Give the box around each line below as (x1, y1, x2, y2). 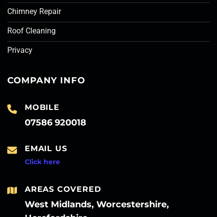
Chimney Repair (7, 6, 61, 16)
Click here (25, 157, 60, 166)
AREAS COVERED (25, 185, 101, 194)
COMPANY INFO (7, 75, 85, 86)
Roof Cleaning (7, 26, 56, 35)
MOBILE (25, 102, 60, 112)
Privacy (7, 45, 32, 55)
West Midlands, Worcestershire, (25, 199, 169, 210)
